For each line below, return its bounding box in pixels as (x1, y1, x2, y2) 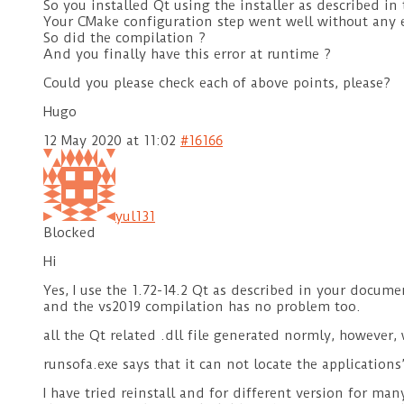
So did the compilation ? (43, 30, 206, 47)
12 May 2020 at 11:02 (43, 133, 176, 150)
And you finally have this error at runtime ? (43, 46, 331, 63)
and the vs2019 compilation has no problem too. (43, 298, 361, 316)
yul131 (115, 208, 155, 225)
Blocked (43, 225, 96, 242)
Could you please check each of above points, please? (43, 75, 390, 92)
